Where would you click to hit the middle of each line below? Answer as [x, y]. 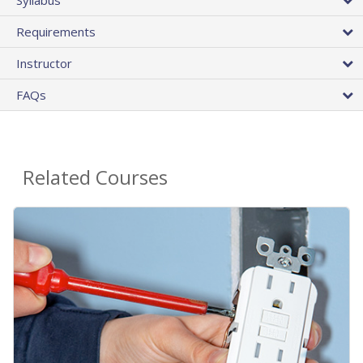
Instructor [44, 63]
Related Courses [95, 177]
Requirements [56, 31]
